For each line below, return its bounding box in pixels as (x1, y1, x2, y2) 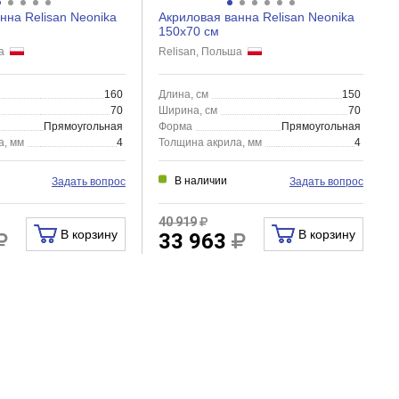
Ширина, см (158, 104, 217, 117)
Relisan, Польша (158, 45, 248, 58)
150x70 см (158, 24, 219, 38)
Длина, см (158, 88, 208, 101)
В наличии (174, 175, 227, 187)
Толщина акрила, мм (158, 136, 262, 149)
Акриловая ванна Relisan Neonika (158, 10, 354, 24)
